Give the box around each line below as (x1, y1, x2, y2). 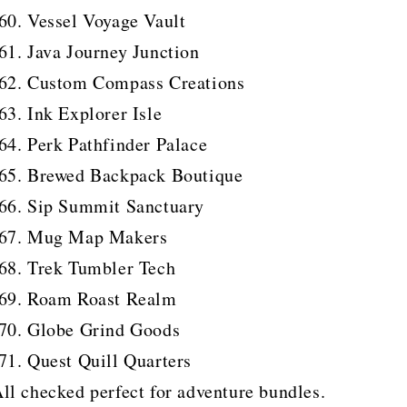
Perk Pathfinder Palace (27, 131, 208, 156)
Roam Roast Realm (27, 285, 177, 311)
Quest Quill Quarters (27, 347, 192, 372)
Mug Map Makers (27, 223, 168, 249)
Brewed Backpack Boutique (27, 162, 243, 187)
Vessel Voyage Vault (27, 7, 186, 33)
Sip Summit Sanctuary (27, 193, 204, 218)
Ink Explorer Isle (27, 100, 163, 125)
